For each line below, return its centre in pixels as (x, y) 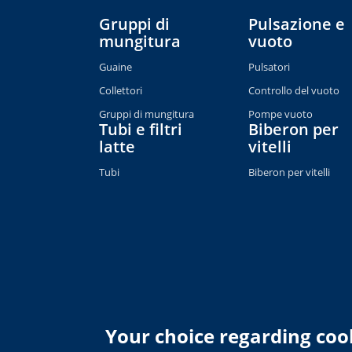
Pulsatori (269, 67)
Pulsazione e (297, 24)
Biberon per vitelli (290, 172)
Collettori (121, 90)
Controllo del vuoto (294, 90)
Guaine (115, 67)
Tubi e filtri (141, 129)
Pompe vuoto (281, 114)
